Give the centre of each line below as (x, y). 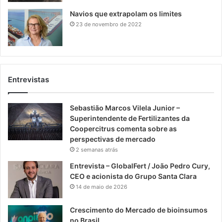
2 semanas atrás (97, 149)
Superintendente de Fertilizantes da (130, 118)
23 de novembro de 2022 (109, 24)
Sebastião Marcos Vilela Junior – (125, 108)
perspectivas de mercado (113, 139)
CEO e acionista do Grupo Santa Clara (133, 176)
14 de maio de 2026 (102, 187)
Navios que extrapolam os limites (126, 13)
